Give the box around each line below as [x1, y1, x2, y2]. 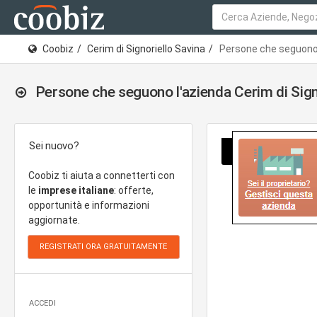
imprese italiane [38, 185, 114, 196]
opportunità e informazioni [28, 200, 149, 211]
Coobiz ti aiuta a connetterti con [28, 170, 175, 181]
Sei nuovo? [29, 139, 79, 152]
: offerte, [114, 185, 154, 196]
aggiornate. [28, 214, 80, 226]
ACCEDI [29, 299, 56, 308]
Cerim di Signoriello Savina [87, 43, 206, 54]
